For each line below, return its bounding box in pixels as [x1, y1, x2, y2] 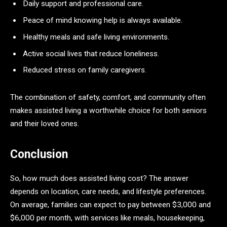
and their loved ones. [10, 119, 79, 128]
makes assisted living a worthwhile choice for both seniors [10, 105, 207, 115]
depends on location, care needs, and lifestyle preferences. [10, 187, 206, 197]
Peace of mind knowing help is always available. [23, 16, 182, 25]
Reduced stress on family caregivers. [23, 65, 146, 75]
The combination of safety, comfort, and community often [10, 92, 206, 102]
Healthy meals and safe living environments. [23, 32, 169, 42]
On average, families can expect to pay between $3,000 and [10, 200, 211, 210]
